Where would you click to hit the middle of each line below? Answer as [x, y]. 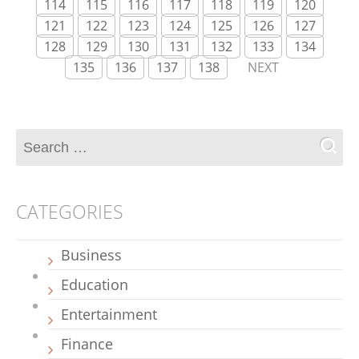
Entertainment [109, 314]
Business [91, 255]
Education [95, 284]
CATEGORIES [70, 212]
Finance [87, 344]
